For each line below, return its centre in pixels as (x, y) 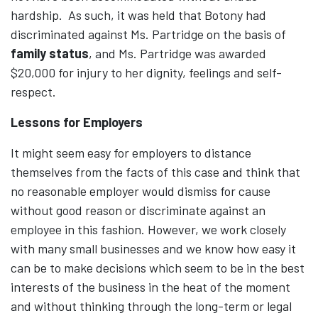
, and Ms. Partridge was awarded (177, 54)
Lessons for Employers (77, 122)
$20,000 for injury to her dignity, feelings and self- (146, 73)
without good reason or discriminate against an (138, 210)
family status (50, 54)
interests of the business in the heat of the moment (150, 287)
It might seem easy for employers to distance (131, 153)
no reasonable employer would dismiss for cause (141, 191)
